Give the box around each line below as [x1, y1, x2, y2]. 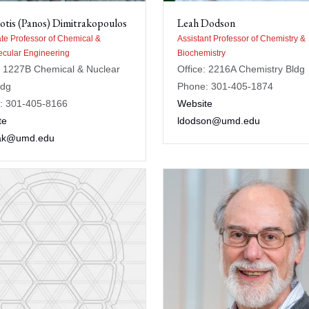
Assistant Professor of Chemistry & [177, 34, 306, 43]
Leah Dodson [177, 16, 235, 30]
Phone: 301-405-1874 [177, 81, 273, 92]
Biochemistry [177, 48, 226, 58]
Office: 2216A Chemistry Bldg [177, 63, 305, 74]
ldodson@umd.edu [177, 115, 260, 126]
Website [177, 98, 212, 109]
